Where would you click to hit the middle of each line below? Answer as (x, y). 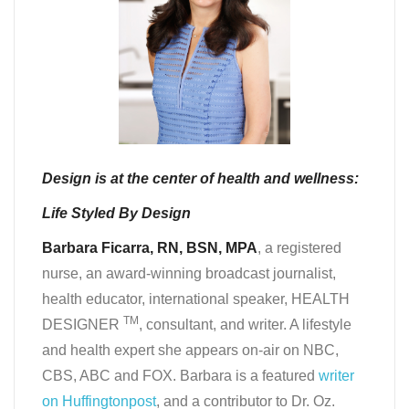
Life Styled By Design (116, 213)
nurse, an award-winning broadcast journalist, (189, 273)
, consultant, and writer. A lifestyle (245, 324)
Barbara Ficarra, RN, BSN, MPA (150, 247)
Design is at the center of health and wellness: (200, 178)
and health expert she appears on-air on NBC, (190, 350)
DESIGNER (83, 324)
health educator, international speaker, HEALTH (196, 299)
